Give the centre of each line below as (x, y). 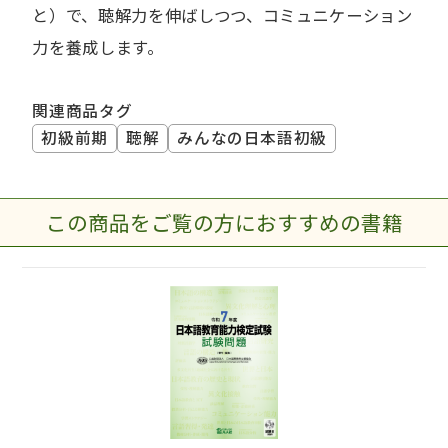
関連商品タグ (82, 110)
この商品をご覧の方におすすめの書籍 (224, 222)
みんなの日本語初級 (252, 137)
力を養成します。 (98, 47)
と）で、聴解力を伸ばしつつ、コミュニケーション (222, 15)
